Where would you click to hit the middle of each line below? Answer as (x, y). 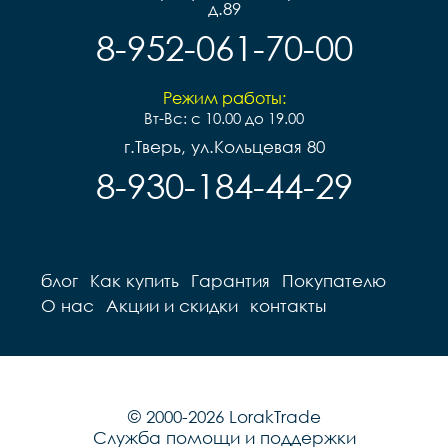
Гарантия (230, 280)
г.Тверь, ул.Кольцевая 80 (224, 146)
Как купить (134, 280)
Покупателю (334, 280)
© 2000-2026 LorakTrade (224, 416)
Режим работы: (224, 97)
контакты (288, 305)
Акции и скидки (172, 305)
